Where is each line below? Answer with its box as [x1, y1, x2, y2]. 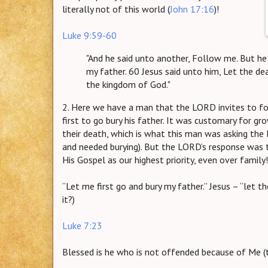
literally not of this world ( [62, 2, 170, 15]
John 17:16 [170, 2, 214, 15]
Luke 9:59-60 [62, 29, 117, 41]
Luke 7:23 [62, 219, 102, 232]
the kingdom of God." [86, 78, 170, 90]
